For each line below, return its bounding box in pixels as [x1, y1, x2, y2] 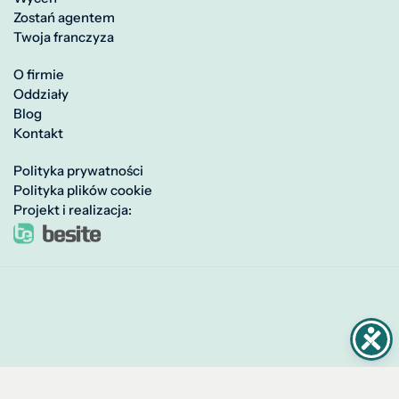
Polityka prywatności [13, 162, 143, 180]
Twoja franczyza [13, 28, 114, 46]
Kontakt [13, 125, 63, 142]
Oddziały [13, 85, 69, 103]
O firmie [13, 66, 64, 84]
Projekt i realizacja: [13, 201, 132, 219]
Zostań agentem [13, 9, 115, 27]
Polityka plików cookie [13, 182, 152, 199]
